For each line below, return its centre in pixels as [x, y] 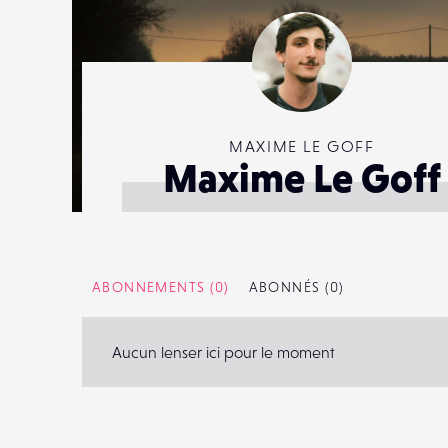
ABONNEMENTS [149, 287]
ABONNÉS [284, 287]
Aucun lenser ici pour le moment [223, 352]
